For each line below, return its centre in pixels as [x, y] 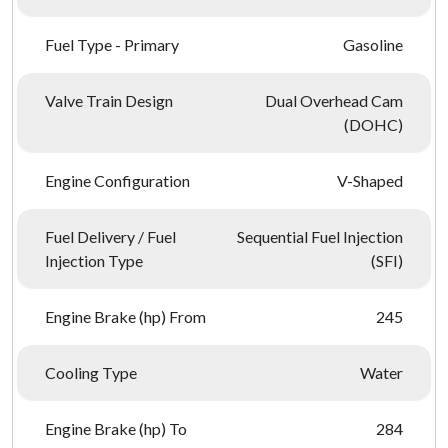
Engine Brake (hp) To [116, 428]
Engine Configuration [117, 180]
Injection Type [94, 260]
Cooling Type [91, 372]
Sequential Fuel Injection [320, 236]
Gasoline [373, 44]
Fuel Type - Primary [112, 44]
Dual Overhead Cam [334, 100]
